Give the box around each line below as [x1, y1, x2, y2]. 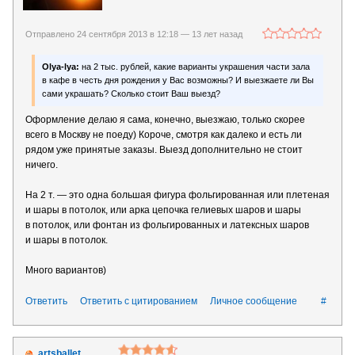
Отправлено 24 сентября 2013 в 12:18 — [25, 29, 192, 39]
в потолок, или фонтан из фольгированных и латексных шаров [25, 219, 309, 231]
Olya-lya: [42, 61, 79, 71]
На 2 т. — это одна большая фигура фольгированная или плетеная [25, 189, 330, 200]
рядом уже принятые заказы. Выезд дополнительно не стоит [25, 143, 303, 155]
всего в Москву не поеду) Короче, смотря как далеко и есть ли [25, 128, 302, 140]
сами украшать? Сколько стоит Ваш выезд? [42, 88, 220, 98]
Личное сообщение [210, 295, 297, 307]
